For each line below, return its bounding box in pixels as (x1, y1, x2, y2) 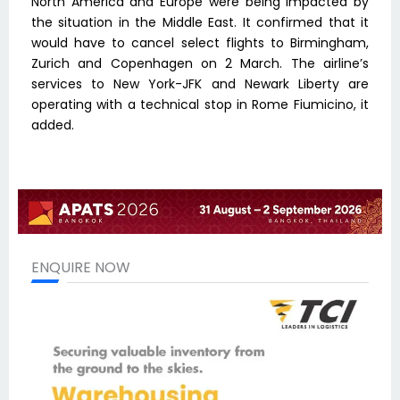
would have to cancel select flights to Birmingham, (31, 34, 369, 53)
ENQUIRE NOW (31, 257, 130, 279)
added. (31, 116, 74, 135)
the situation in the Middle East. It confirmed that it (31, 13, 369, 32)
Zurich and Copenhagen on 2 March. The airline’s (31, 54, 369, 73)
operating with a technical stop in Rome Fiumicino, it (31, 96, 369, 114)
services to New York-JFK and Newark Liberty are (31, 75, 369, 94)
